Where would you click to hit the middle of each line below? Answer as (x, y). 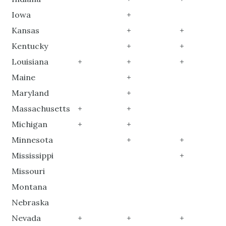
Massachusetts (41, 109)
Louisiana (30, 62)
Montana (30, 187)
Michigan (30, 124)
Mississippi (33, 156)
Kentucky (30, 46)
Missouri (29, 171)
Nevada (26, 218)
